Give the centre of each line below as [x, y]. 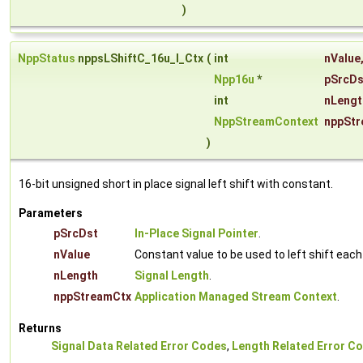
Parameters [51, 214]
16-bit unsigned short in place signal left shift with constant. [176, 184]
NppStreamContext [266, 122]
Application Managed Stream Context [236, 297]
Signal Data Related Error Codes [139, 346]
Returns [40, 329]
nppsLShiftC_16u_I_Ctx [139, 59]
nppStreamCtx [92, 297]
